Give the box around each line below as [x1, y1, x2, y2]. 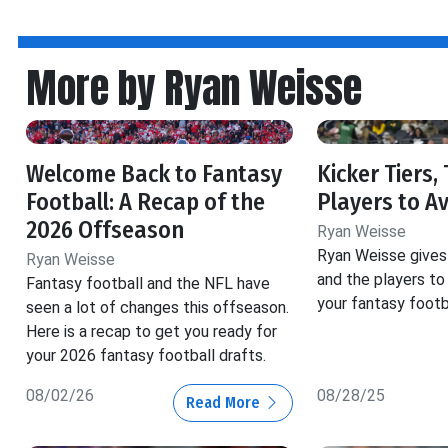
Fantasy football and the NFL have [26, 274, 270, 294]
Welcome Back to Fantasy [26, 160, 282, 189]
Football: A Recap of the [26, 188, 265, 217]
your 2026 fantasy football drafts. [26, 346, 266, 366]
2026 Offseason [26, 216, 184, 245]
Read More [185, 393, 264, 413]
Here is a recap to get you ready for [26, 322, 277, 342]
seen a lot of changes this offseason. [26, 298, 289, 318]
